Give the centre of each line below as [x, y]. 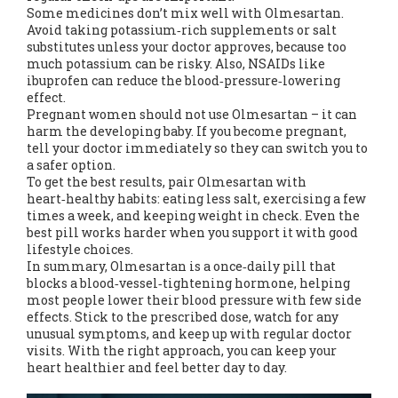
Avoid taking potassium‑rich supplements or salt [182, 30]
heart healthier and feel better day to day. [157, 367]
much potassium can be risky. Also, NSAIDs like [176, 64]
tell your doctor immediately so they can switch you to [197, 148]
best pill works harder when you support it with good [192, 232]
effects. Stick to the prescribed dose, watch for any [183, 317]
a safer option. [71, 165]
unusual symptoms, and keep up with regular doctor [189, 334]
